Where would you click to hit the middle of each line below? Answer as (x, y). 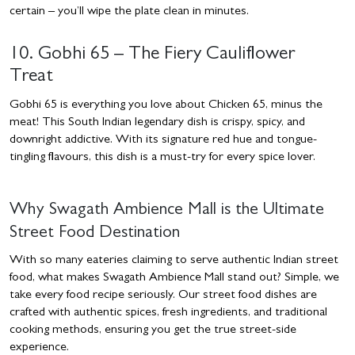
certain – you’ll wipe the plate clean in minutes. (131, 12)
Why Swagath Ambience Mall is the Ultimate (167, 211)
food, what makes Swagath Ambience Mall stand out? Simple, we (174, 278)
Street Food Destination (95, 234)
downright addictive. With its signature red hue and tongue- (163, 140)
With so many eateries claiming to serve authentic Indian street (174, 261)
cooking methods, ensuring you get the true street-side (153, 330)
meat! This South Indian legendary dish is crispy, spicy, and (157, 123)
